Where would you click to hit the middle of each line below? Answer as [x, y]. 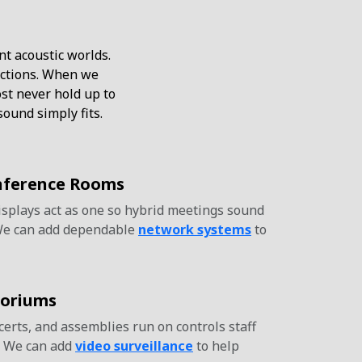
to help [216, 346]
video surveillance [134, 346]
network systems [195, 229]
